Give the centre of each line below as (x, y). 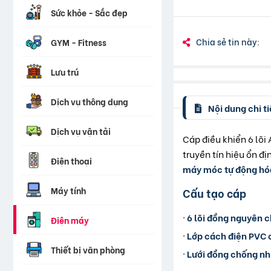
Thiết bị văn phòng (88, 249)
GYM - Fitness (79, 42)
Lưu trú (65, 71)
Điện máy (70, 220)
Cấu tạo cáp (214, 193)
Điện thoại (71, 160)
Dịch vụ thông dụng (90, 101)
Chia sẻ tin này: (228, 41)
